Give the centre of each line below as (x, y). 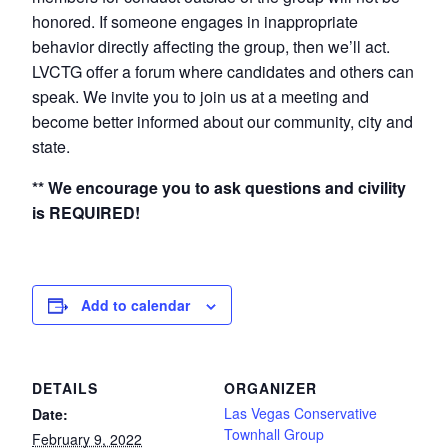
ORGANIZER (270, 388)
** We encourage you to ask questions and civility (219, 188)
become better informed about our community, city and (222, 122)
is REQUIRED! (88, 213)
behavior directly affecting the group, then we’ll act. (211, 47)
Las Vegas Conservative (300, 413)
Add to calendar (135, 305)
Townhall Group (274, 434)
